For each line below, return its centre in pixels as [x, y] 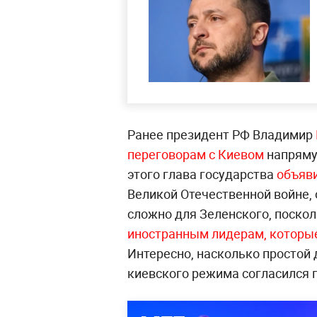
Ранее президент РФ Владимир [221, 135]
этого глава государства [202, 174]
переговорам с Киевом [196, 155]
